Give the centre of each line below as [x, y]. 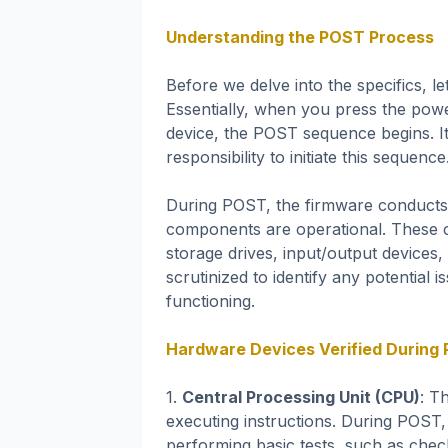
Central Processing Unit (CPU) [301, 397]
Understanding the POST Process [300, 37]
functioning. [210, 301]
